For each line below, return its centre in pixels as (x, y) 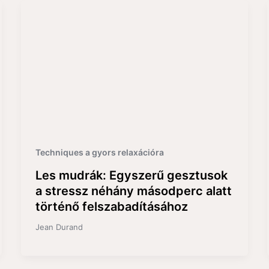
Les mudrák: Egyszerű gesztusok (131, 175)
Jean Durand (59, 227)
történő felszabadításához (111, 206)
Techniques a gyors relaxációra (99, 153)
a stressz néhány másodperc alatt (133, 191)
